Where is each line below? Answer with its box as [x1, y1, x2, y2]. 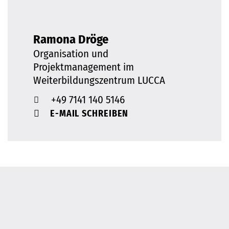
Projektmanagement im [33, 60, 134, 74]
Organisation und [33, 47, 108, 60]
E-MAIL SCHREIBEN [50, 108, 129, 120]
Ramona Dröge [33, 31, 108, 47]
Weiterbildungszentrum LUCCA [33, 73, 165, 87]
